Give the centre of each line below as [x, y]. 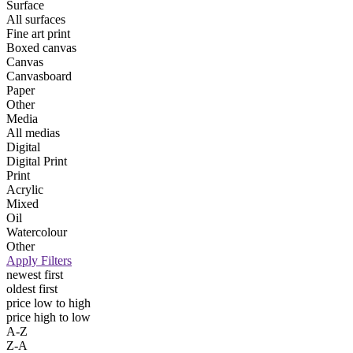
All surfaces [36, 20]
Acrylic [25, 190]
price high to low [48, 318]
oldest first [32, 289]
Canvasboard [39, 76]
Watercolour [37, 232]
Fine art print [38, 34]
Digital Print [37, 162]
